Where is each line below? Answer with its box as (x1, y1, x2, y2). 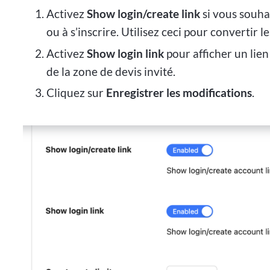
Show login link (86, 46, 164, 60)
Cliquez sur (46, 86, 106, 100)
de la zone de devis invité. (46, 64, 175, 78)
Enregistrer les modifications (105, 86, 252, 100)
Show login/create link (86, 6, 200, 20)
